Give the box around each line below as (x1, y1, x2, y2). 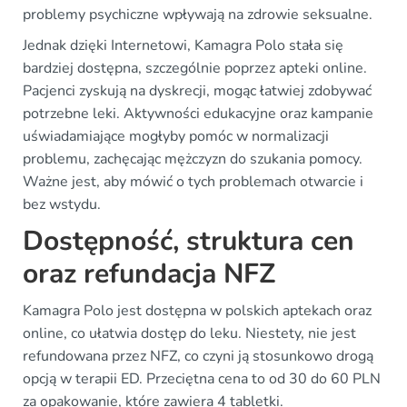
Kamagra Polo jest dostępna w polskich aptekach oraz (23, 301, 372, 322)
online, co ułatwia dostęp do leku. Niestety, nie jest (23, 323, 356, 344)
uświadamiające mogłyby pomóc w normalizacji (23, 126, 329, 147)
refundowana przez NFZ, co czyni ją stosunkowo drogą (23, 346, 373, 367)
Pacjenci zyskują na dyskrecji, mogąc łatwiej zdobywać (23, 81, 372, 102)
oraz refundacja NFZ (23, 255, 275, 293)
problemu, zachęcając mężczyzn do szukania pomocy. (23, 149, 362, 170)
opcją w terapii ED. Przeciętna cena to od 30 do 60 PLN (23, 369, 381, 390)
